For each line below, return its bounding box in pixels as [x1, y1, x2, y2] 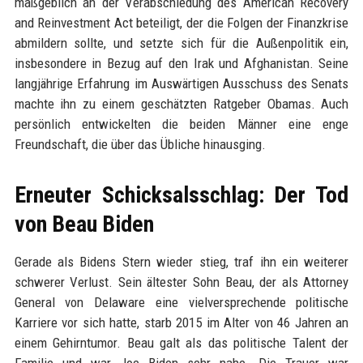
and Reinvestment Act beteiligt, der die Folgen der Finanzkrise [14, 15, 349, 32]
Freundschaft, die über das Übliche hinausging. [14, 136, 266, 153]
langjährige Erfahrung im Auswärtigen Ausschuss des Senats [14, 75, 349, 92]
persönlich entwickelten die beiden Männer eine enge [14, 116, 349, 133]
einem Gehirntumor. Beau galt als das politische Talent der [14, 335, 349, 352]
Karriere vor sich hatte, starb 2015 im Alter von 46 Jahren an [14, 314, 349, 331]
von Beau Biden [14, 211, 154, 238]
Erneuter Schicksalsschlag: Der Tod [14, 181, 349, 209]
